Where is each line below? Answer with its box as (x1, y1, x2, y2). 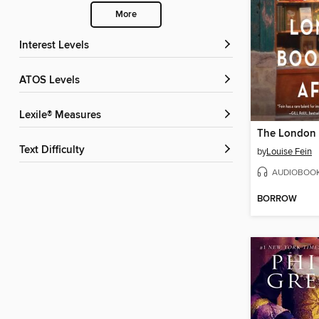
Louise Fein (266, 146, 312, 158)
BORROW (257, 193, 297, 206)
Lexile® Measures (25, 109, 101, 122)
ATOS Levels (26, 74, 80, 88)
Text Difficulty (24, 144, 85, 157)
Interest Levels (22, 39, 89, 53)
